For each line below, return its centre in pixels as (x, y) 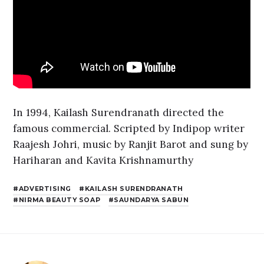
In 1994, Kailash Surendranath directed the (119, 112)
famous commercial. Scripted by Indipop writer (129, 128)
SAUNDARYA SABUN (151, 200)
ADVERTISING (45, 189)
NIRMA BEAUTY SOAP (60, 200)
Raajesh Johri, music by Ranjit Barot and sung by (131, 144)
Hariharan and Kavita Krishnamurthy (103, 160)
